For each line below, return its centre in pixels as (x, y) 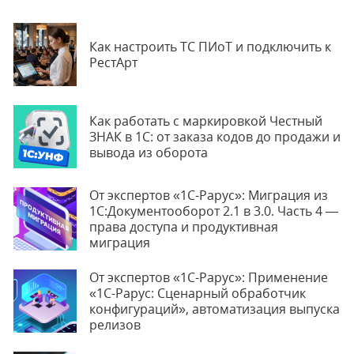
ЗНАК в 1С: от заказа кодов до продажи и (215, 137)
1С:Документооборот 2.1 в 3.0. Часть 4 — (214, 211)
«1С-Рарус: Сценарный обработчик (198, 293)
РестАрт (113, 62)
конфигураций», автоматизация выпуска (215, 309)
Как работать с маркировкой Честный (206, 121)
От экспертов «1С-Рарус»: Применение (209, 277)
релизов (115, 325)
